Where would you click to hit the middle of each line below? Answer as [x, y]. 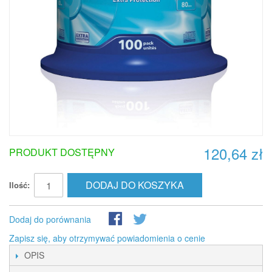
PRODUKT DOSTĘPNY [62, 152]
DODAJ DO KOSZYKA [135, 185]
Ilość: [19, 185]
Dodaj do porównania [50, 219]
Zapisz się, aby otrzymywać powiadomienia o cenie [107, 238]
